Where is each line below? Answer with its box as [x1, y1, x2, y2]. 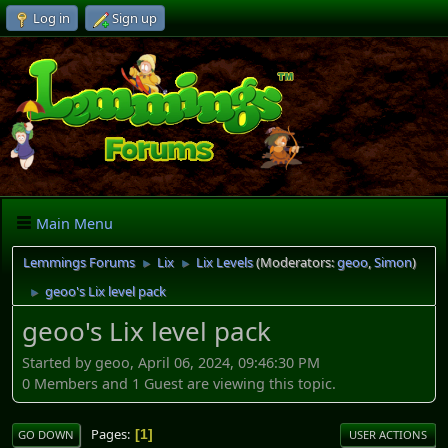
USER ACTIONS [349, 427, 427, 443]
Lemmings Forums [23, 253, 135, 272]
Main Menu [36, 213, 113, 233]
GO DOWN [18, 427, 74, 443]
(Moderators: [256, 253, 337, 272]
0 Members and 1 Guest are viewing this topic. [22, 373, 336, 393]
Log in [33, 9, 70, 27]
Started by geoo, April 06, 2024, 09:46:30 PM [22, 352, 320, 372]
